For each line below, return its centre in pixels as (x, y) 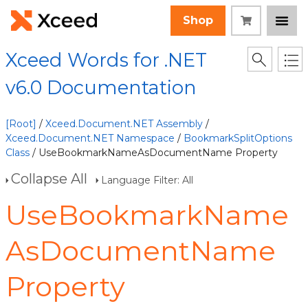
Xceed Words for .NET (106, 60)
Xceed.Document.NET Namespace (90, 138)
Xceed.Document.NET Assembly (124, 124)
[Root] (21, 124)
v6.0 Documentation (101, 88)
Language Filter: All (147, 180)
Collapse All (49, 179)
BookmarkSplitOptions (238, 138)
